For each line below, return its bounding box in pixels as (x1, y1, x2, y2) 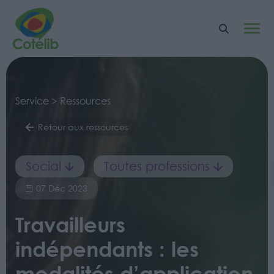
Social (26, 158, 61, 175)
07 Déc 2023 (36, 182, 88, 194)
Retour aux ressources (38, 121, 128, 133)
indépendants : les (15, 234, 199, 264)
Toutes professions (103, 158, 210, 175)
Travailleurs (15, 209, 125, 239)
